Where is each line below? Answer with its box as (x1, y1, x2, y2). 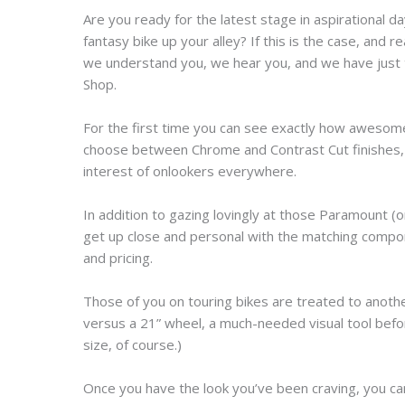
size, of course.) (83, 335, 182, 353)
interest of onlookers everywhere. (83, 162, 297, 180)
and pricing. (83, 249, 153, 267)
